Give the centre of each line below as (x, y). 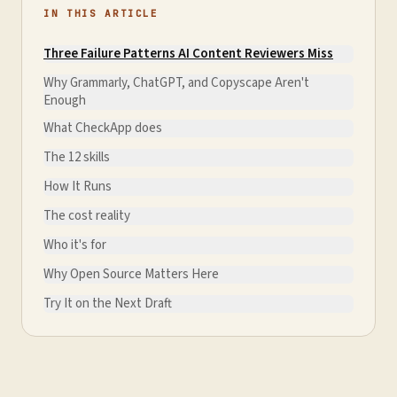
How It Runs (78, 187)
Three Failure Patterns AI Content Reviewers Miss (188, 54)
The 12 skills (77, 157)
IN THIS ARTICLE (101, 13)
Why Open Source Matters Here (131, 274)
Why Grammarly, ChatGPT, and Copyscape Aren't (176, 83)
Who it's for (75, 245)
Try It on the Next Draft (108, 304)
